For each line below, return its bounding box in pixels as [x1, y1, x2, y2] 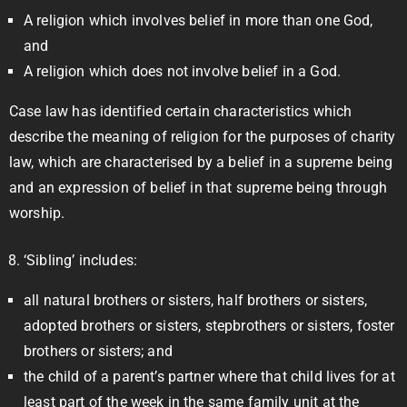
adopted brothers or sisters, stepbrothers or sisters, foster [24, 317, 395, 334]
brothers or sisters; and [24, 342, 173, 360]
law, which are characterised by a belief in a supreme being [9, 154, 393, 171]
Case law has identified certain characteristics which [9, 103, 352, 120]
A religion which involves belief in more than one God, [24, 12, 373, 29]
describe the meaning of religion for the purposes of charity [9, 128, 396, 145]
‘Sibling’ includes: [24, 252, 138, 269]
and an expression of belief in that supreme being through [9, 179, 388, 196]
